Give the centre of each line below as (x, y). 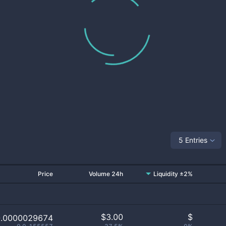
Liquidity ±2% (173, 174)
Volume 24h (106, 174)
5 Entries (193, 140)
